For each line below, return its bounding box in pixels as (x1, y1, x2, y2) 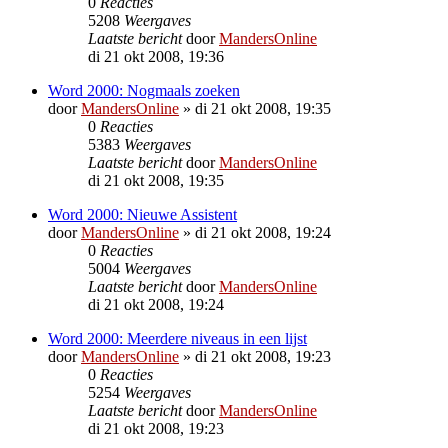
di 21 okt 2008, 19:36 (88, 47, 224, 65)
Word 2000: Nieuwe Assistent (48, 205, 237, 223)
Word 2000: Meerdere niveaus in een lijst (48, 329, 307, 347)
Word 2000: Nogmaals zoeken (48, 81, 240, 99)
